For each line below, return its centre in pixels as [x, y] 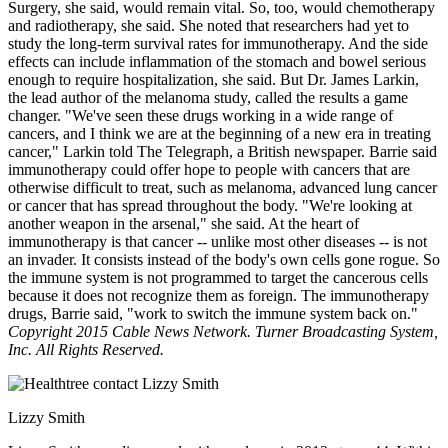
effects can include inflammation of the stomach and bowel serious [217, 62]
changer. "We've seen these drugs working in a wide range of [200, 116]
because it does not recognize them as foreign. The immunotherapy [218, 296]
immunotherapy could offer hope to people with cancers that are [209, 170]
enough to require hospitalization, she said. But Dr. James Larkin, [213, 80]
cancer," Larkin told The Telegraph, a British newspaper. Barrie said [222, 152]
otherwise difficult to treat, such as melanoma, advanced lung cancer [222, 188]
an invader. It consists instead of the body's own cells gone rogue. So [224, 260]
